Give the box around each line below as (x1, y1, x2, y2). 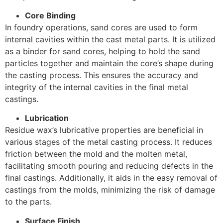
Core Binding (25, 10, 76, 20)
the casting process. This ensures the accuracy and (5, 70, 198, 80)
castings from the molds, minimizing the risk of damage (5, 185, 215, 195)
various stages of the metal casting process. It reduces (5, 137, 212, 147)
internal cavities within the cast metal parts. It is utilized (5, 34, 216, 44)
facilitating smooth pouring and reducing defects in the (5, 161, 213, 171)
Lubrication (25, 113, 69, 123)
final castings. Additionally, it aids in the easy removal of (5, 173, 218, 183)
